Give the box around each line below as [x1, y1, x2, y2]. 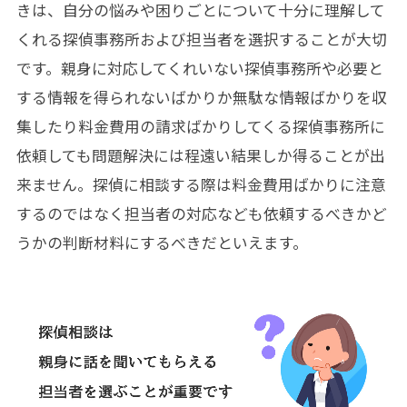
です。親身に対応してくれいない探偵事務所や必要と [15, 56, 383, 79]
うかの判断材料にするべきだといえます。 [15, 231, 308, 253]
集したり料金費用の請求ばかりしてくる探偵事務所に [15, 114, 385, 137]
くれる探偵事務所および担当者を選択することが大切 [15, 27, 387, 50]
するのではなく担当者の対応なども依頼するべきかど [15, 202, 387, 224]
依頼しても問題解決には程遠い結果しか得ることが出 [15, 144, 385, 166]
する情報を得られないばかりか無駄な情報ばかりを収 [15, 85, 387, 108]
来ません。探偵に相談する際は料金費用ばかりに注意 [15, 173, 386, 195]
